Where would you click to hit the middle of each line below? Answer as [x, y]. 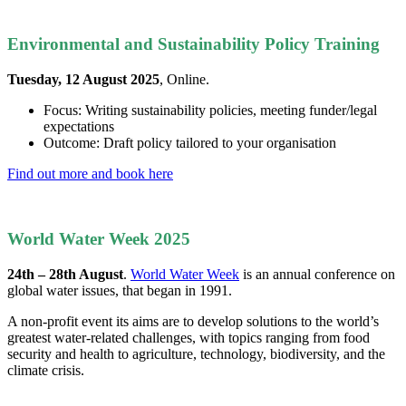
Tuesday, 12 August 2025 [83, 79]
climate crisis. [46, 370]
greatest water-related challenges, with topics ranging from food [188, 338]
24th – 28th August [65, 274]
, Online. [184, 79]
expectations [79, 126]
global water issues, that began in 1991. [120, 290]
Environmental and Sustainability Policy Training [193, 43]
